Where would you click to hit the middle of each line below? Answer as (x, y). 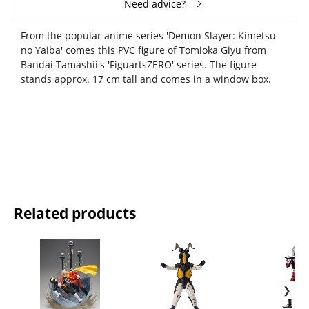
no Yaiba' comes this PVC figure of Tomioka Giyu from (143, 50)
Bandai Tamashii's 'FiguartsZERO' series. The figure (138, 65)
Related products (74, 213)
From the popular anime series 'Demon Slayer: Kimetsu (148, 36)
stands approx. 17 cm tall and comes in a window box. (146, 79)
